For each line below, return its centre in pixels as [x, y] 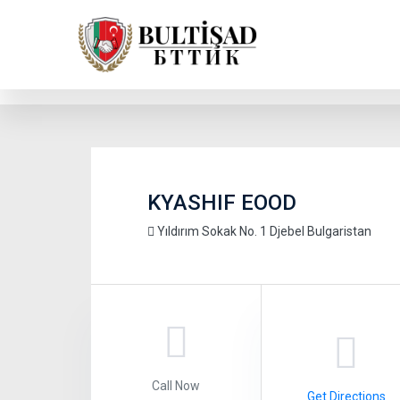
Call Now [176, 386]
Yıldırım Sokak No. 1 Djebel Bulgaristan [263, 231]
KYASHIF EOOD [222, 203]
